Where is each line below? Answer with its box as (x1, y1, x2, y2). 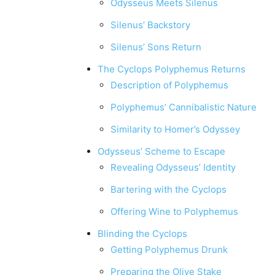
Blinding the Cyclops (98, 228, 187, 240)
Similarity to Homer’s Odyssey (110, 123, 240, 136)
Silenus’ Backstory (110, 19, 190, 31)
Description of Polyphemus (110, 79, 228, 91)
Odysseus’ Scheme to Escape (98, 145, 225, 158)
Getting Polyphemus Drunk (110, 244, 228, 256)
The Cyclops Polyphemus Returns (98, 63, 246, 76)
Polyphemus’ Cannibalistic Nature (110, 101, 257, 114)
